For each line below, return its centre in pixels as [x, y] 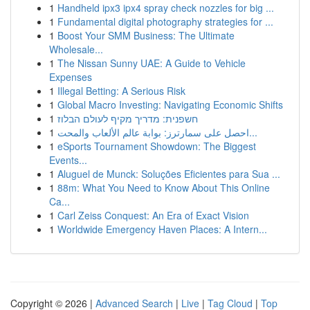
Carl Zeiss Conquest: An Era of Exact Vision [153, 215]
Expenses [71, 77]
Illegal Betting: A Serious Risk [121, 91]
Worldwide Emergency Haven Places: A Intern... [162, 229]
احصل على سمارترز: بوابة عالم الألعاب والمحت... [253, 132]
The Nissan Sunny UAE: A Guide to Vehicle [152, 63]
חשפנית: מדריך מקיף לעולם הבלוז [128, 118]
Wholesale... [76, 49]
